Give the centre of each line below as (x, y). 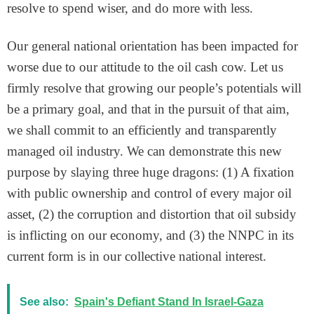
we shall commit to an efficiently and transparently (142, 130)
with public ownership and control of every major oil (149, 193)
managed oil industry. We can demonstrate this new (144, 151)
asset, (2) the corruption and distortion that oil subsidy (152, 214)
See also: (44, 302)
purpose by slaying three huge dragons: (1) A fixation (151, 172)
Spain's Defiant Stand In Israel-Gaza (169, 302)
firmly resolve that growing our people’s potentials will (154, 88)
